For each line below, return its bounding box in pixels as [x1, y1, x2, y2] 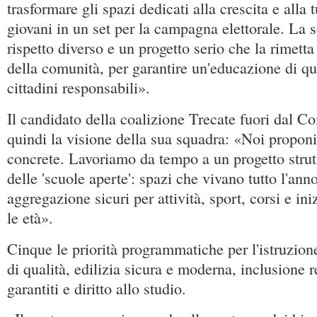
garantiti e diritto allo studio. [7, 277, 186, 299]
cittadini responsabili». [7, 77, 150, 98]
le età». [7, 207, 53, 228]
